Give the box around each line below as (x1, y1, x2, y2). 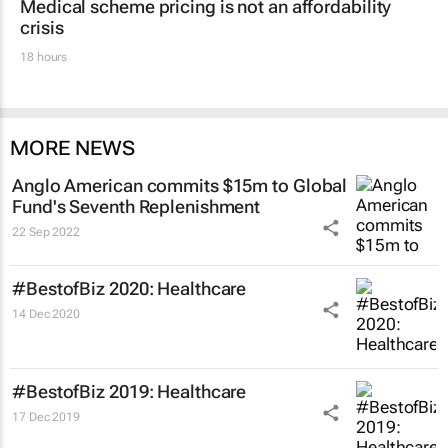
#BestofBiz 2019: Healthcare (12, 380, 247, 402)
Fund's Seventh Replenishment (12, 195, 261, 217)
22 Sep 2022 (12, 224, 80, 239)
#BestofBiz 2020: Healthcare (12, 277, 247, 299)
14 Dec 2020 (12, 306, 80, 321)
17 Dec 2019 (12, 409, 80, 424)
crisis (20, 16, 64, 38)
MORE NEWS (10, 135, 135, 160)
